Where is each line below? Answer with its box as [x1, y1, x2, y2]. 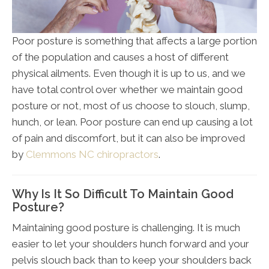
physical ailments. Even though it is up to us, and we [12, 67, 246, 80]
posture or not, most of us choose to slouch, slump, [12, 100, 250, 112]
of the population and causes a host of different [12, 51, 229, 64]
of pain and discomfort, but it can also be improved [12, 132, 245, 145]
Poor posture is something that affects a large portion [12, 35, 257, 47]
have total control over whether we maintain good [12, 83, 243, 96]
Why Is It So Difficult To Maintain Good [12, 187, 234, 202]
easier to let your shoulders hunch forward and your [12, 238, 249, 250]
